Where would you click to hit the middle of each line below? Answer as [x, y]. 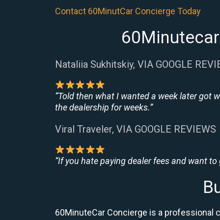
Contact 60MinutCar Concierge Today [128, 11]
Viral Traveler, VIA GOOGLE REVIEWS [136, 129]
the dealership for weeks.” [104, 107]
